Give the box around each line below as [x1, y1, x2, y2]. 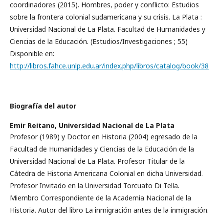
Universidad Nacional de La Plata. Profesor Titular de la [10, 156, 185, 166]
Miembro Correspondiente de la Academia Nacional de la [10, 193, 191, 202]
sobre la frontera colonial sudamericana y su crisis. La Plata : [10, 12, 202, 22]
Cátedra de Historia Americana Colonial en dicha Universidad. [10, 168, 203, 178]
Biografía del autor [10, 101, 76, 110]
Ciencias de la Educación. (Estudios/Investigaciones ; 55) [10, 36, 188, 46]
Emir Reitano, [10, 120, 59, 130]
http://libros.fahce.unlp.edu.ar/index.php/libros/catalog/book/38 [10, 61, 209, 70]
